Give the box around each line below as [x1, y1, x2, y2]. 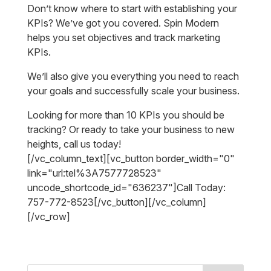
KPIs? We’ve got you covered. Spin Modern [27, 17, 219, 29]
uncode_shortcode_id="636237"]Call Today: [27, 181, 226, 194]
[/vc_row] [27, 211, 70, 223]
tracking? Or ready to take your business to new [27, 123, 235, 135]
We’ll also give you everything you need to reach [27, 70, 239, 82]
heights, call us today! [27, 138, 121, 150]
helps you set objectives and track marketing [27, 31, 220, 44]
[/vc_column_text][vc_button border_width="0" [27, 152, 235, 165]
